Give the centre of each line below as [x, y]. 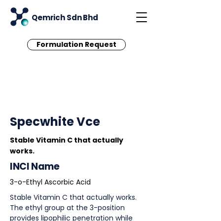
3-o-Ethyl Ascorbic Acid [50, 182]
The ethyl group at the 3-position [67, 208]
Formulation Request [76, 44]
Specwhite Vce [55, 122]
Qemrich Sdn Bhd [65, 18]
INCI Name [35, 166]
